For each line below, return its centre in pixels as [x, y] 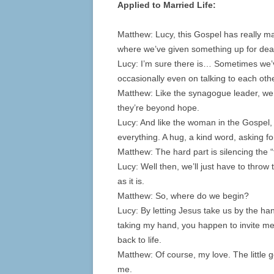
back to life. [139, 240]
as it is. [131, 181]
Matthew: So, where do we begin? [183, 196]
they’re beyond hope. [158, 108]
